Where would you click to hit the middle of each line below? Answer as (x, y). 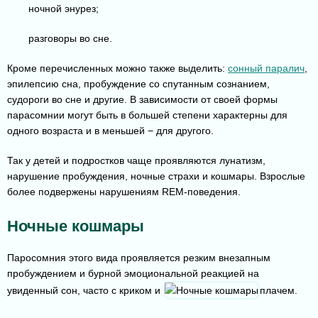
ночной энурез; (64, 9)
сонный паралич (266, 68)
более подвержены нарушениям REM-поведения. (124, 192)
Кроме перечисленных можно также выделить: (117, 68)
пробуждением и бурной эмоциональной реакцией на (133, 274)
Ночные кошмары (76, 226)
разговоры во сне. (70, 39)
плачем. (279, 291)
